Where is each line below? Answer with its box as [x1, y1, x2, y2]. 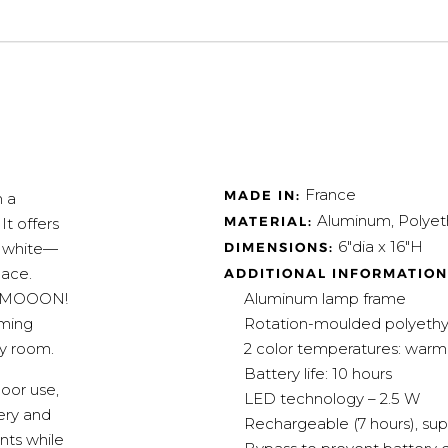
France [305, 184, 356, 204]
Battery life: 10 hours [244, 363, 392, 383]
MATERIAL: [224, 212, 313, 229]
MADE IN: [224, 186, 301, 203]
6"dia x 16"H [334, 236, 423, 256]
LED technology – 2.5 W [244, 388, 420, 408]
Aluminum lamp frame [244, 288, 406, 308]
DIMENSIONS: [224, 238, 334, 255]
